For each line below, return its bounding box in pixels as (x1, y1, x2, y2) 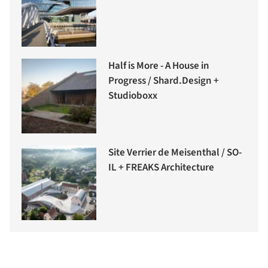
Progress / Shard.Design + (108, 74, 219, 89)
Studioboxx (108, 89, 157, 103)
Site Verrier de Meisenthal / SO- (108, 145, 242, 160)
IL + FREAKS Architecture (108, 160, 214, 175)
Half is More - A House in (108, 59, 209, 74)
